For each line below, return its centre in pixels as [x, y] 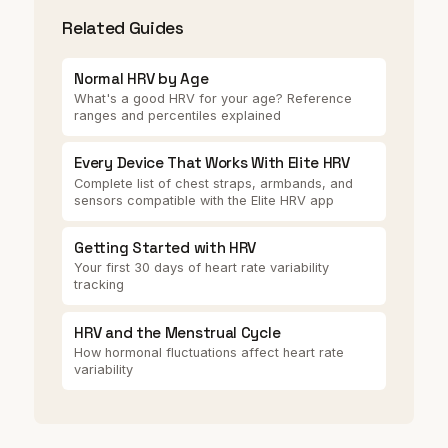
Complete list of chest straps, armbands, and [214, 183]
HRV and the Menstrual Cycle [177, 332]
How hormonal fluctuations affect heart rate [209, 352]
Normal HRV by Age [141, 78]
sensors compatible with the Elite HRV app [204, 200]
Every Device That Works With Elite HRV [212, 163]
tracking [99, 285]
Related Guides [123, 27]
